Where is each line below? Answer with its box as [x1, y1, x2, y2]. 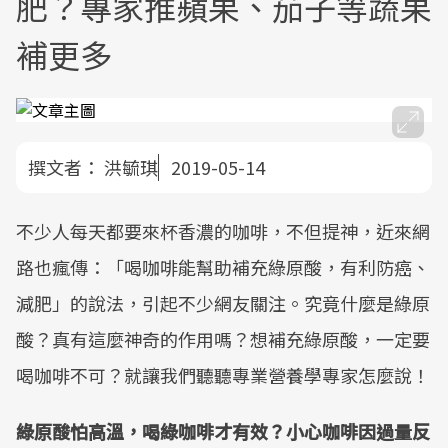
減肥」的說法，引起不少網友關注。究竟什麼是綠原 [16, 290, 430, 316]
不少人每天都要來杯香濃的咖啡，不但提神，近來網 [16, 218, 430, 244]
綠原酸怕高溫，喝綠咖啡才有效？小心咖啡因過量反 [16, 418, 430, 444]
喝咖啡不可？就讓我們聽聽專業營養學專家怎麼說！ [16, 362, 430, 388]
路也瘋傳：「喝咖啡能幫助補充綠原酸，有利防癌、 [16, 254, 430, 280]
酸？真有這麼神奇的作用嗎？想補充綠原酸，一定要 [16, 326, 430, 352]
